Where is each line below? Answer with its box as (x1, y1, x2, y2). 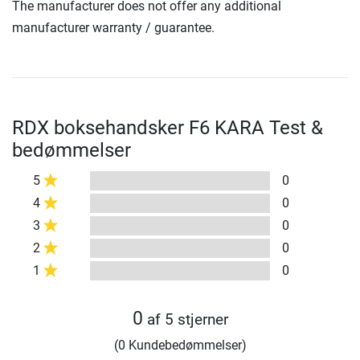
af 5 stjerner (142, 309, 228, 329)
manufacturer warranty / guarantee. (12, 19, 215, 35)
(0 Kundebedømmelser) (113, 337, 247, 353)
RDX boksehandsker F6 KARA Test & (12, 116, 323, 139)
